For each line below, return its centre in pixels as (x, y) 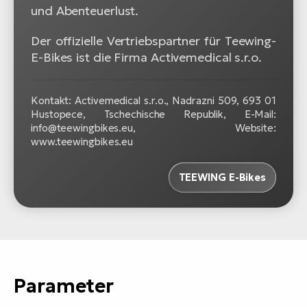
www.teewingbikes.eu (82, 141)
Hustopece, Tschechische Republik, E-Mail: (153, 114)
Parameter (64, 286)
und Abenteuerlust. (85, 10)
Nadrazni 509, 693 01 (224, 100)
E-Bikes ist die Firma (91, 57)
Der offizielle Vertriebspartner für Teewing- (153, 40)
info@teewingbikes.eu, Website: (153, 127)
